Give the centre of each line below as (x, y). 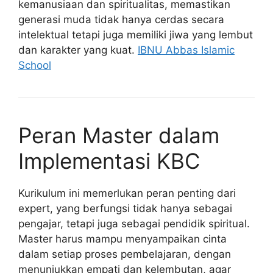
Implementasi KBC (109, 161)
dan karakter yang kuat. (78, 50)
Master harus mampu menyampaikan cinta (122, 239)
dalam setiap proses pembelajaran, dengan (125, 254)
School (35, 65)
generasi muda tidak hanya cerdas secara (121, 19)
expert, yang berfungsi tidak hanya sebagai (125, 208)
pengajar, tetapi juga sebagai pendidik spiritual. (134, 223)
